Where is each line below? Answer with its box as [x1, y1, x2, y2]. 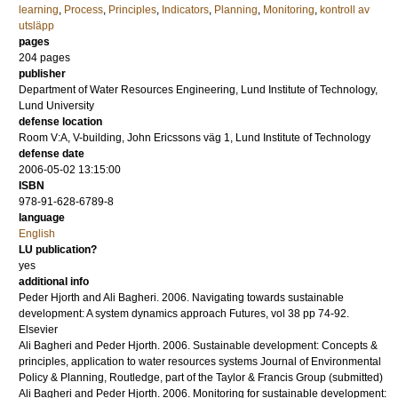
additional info [19, 275, 89, 288]
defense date [19, 147, 84, 160]
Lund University [19, 99, 94, 112]
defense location [19, 115, 102, 128]
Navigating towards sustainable [192, 291, 344, 304]
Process [64, 4, 103, 16]
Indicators [162, 4, 209, 16]
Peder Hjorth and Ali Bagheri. [19, 291, 162, 304]
